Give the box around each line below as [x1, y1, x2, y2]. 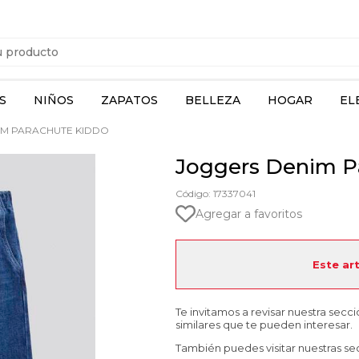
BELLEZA [185, 93, 240, 107]
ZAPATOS [101, 93, 158, 107]
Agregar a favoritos [196, 206, 302, 221]
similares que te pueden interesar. [175, 318, 353, 331]
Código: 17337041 [175, 188, 256, 200]
